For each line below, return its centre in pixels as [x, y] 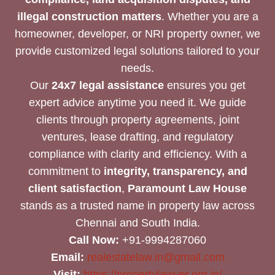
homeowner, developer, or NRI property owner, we [137, 34]
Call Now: [94, 240]
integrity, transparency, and [175, 172]
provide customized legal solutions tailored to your [137, 51]
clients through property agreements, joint [137, 120]
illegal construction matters [89, 17]
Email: [67, 258]
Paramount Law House [187, 189]
